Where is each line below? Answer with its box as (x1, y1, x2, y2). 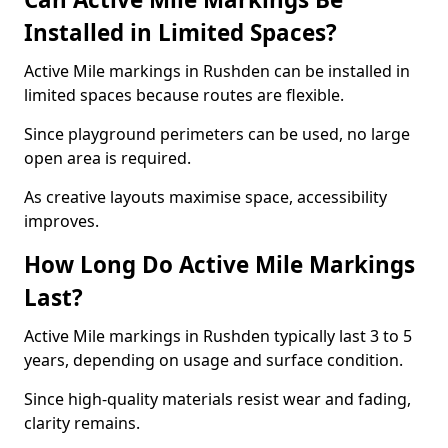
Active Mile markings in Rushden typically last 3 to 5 (24, 325, 412, 347)
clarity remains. (24, 412, 140, 434)
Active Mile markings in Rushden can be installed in (24, 60, 410, 82)
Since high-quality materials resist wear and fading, (24, 388, 411, 410)
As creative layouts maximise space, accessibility (24, 186, 387, 208)
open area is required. (24, 147, 191, 169)
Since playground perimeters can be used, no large (24, 123, 410, 145)
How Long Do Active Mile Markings (24, 249, 415, 280)
